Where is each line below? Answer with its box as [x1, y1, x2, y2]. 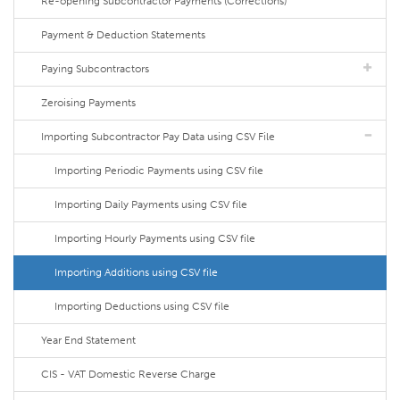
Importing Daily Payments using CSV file [54, 198, 247, 211]
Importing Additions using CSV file [54, 266, 218, 279]
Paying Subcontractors [41, 62, 149, 75]
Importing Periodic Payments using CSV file [54, 164, 263, 177]
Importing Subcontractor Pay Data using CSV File [41, 130, 275, 143]
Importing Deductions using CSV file [54, 300, 229, 312]
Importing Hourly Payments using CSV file [54, 232, 255, 245]
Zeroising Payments [41, 96, 136, 109]
